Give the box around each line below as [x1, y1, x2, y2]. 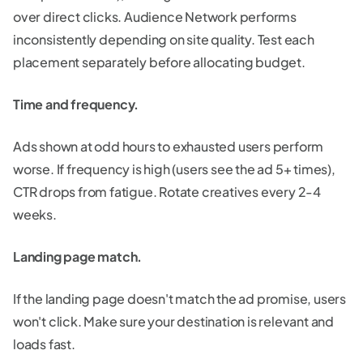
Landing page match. [13, 247, 143, 265]
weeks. [13, 205, 57, 223]
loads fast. [13, 335, 75, 352]
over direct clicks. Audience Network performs [13, 7, 297, 25]
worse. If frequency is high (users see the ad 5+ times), [13, 160, 335, 177]
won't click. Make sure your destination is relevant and [13, 312, 334, 330]
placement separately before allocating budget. [13, 53, 305, 70]
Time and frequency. [13, 95, 141, 113]
